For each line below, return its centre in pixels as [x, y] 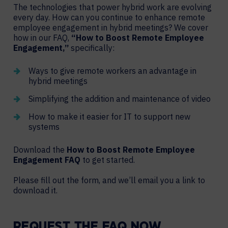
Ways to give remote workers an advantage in [112, 71]
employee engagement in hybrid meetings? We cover [111, 27]
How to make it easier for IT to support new [109, 117]
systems [44, 127]
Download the [40, 150]
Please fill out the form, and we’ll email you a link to [109, 180]
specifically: [92, 48]
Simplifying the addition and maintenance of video [120, 99]
